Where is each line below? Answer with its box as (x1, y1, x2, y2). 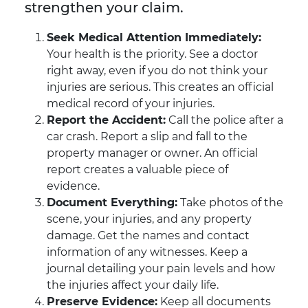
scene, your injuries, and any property (47, 212, 252, 226)
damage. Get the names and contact (47, 229, 250, 243)
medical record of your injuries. (47, 97, 214, 111)
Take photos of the (177, 196, 283, 210)
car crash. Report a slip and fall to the (47, 130, 247, 144)
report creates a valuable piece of (47, 163, 228, 177)
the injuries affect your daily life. (47, 278, 219, 292)
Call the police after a (166, 113, 283, 127)
